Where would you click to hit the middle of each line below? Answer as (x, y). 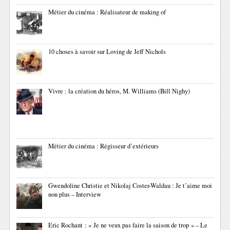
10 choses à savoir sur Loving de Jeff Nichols (107, 52)
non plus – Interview (75, 195)
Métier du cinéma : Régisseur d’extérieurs (104, 146)
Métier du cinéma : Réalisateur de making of (107, 12)
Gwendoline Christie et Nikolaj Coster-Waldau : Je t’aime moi (130, 186)
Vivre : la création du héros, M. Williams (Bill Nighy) (119, 91)
